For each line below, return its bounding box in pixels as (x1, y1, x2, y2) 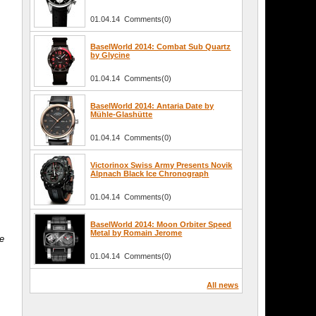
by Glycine (90, 51, 130, 60)
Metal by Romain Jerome (90, 229, 183, 238)
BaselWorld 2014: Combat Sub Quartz (90, 42, 231, 51)
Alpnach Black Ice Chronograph (90, 169, 209, 178)
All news (207, 281, 239, 290)
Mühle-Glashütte (90, 110, 153, 119)
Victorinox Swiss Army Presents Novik (90, 161, 233, 170)
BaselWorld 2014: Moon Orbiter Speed (90, 220, 232, 229)
